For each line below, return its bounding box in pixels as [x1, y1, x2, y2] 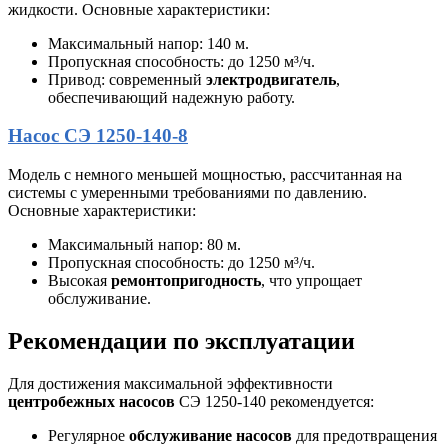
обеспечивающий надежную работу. [48, 88, 295, 106]
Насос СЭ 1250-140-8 [8, 125, 188, 147]
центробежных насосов [8, 392, 175, 410]
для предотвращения [292, 426, 437, 444]
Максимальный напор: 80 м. [48, 236, 241, 253]
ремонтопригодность [111, 272, 261, 289]
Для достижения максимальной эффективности [8, 374, 333, 392]
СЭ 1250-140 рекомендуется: [175, 392, 374, 410]
